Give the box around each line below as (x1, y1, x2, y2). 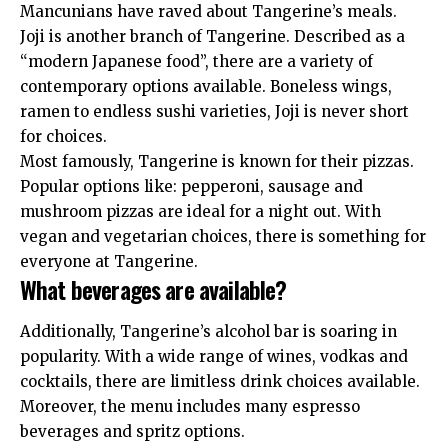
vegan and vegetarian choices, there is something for (20, 227, 426, 247)
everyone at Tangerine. (20, 252, 206, 272)
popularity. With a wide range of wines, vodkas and (20, 346, 408, 366)
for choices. (20, 127, 107, 147)
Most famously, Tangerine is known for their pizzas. (20, 152, 414, 172)
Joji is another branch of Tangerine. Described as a (20, 27, 405, 47)
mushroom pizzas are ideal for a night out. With (20, 202, 381, 222)
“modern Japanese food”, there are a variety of (20, 52, 373, 72)
